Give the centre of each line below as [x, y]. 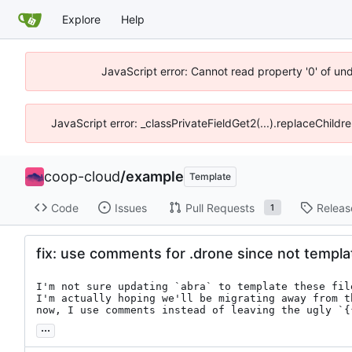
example [155, 176]
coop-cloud [82, 176]
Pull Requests [220, 207]
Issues [130, 207]
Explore [81, 19]
